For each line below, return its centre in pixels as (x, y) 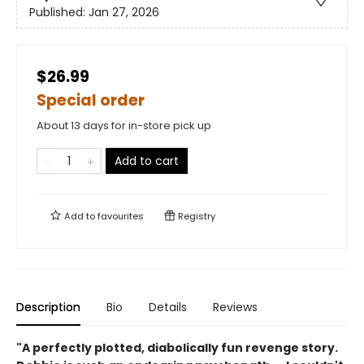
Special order (91, 100)
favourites (121, 216)
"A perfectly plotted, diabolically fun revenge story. (177, 347)
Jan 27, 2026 (124, 13)
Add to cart (147, 160)
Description (48, 307)
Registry (195, 216)
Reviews (235, 307)
